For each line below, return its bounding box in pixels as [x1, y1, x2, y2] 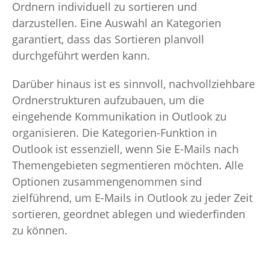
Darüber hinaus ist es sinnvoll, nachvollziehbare [12, 76, 255, 91]
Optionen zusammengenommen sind [12, 174, 202, 189]
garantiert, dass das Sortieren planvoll [12, 31, 204, 46]
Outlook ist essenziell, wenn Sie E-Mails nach [12, 141, 239, 156]
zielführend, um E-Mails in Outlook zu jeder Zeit [12, 190, 253, 205]
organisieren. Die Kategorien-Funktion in [12, 125, 217, 140]
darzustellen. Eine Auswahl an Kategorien [12, 15, 221, 30]
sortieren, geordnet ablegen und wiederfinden [12, 206, 245, 221]
